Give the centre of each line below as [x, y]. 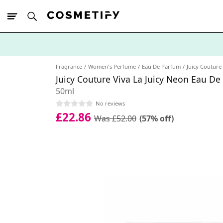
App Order [80, 61]
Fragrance [69, 66]
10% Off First [45, 61]
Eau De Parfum [161, 66]
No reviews [110, 103]
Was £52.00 [115, 118]
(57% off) [157, 118]
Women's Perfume [112, 66]
